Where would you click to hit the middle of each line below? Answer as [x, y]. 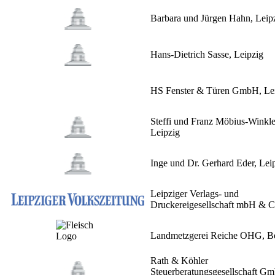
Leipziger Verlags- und [195, 194]
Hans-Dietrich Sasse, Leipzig [207, 55]
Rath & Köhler [179, 261]
